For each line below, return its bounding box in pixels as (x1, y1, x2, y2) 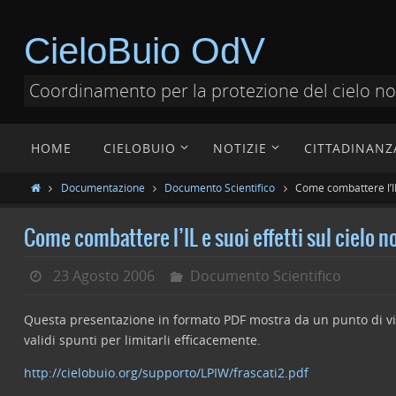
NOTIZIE (213, 140, 267, 156)
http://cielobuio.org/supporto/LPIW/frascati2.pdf (24, 364, 308, 381)
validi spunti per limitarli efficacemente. (24, 331, 261, 348)
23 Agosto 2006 (52, 266, 155, 286)
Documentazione (60, 180, 145, 194)
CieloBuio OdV (24, 30, 265, 72)
